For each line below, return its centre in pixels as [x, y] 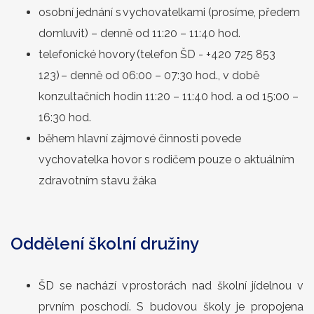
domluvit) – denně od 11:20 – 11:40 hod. [141, 33]
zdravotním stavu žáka [99, 180]
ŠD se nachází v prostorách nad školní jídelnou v [171, 286]
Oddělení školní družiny [105, 244]
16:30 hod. [66, 117]
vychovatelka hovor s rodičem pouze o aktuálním [166, 159]
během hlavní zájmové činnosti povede [140, 138]
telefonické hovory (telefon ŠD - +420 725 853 [157, 54]
